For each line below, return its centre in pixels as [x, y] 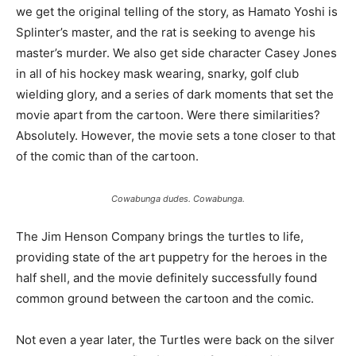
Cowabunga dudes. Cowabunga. [178, 199]
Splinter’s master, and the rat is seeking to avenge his [166, 32]
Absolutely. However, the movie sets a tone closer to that [176, 135]
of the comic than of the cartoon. [107, 156]
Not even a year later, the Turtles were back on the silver [175, 340]
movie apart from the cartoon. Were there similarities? [168, 115]
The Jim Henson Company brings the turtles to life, [160, 236]
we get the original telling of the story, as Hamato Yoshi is [177, 12]
